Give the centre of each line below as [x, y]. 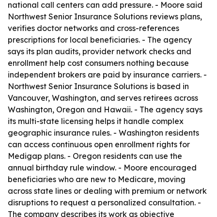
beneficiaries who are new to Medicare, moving [97, 179]
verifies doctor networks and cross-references [93, 28]
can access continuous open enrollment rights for [99, 144]
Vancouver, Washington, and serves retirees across [103, 98]
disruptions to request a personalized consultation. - [104, 202]
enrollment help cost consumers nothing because [98, 63]
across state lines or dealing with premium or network [107, 191]
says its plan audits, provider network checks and [100, 51]
